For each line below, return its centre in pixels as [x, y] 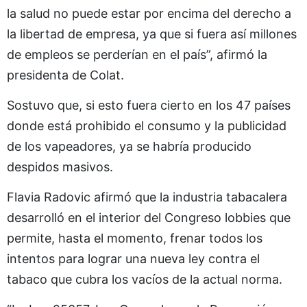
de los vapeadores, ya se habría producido [129, 146]
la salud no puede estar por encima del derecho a [149, 13]
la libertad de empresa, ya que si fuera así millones [152, 34]
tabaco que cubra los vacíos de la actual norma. [145, 279]
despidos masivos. [60, 167]
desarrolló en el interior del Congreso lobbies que [149, 217]
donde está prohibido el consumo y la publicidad [147, 125]
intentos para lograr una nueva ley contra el [133, 258]
